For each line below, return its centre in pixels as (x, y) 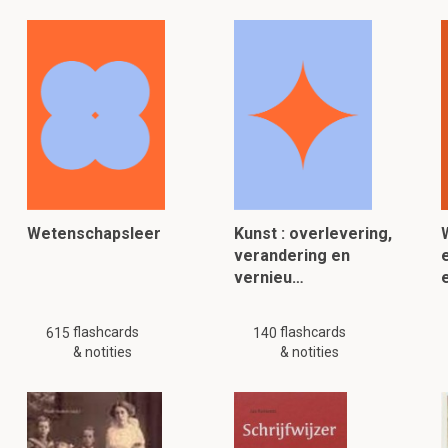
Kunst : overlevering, (312, 233)
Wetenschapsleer (94, 233)
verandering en (291, 255)
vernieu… (268, 277)
